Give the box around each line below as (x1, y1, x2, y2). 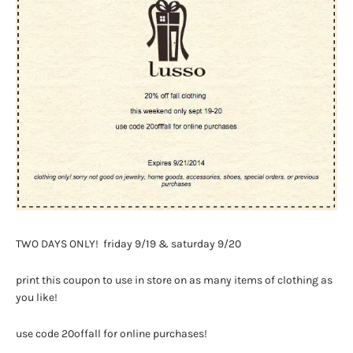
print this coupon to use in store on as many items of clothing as (16, 273, 333, 287)
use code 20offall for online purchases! (16, 326, 210, 340)
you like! (16, 290, 58, 304)
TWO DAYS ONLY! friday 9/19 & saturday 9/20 (16, 236, 241, 251)
